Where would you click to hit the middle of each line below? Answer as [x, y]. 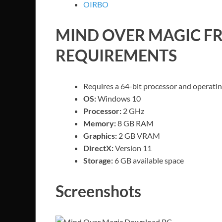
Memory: [100, 123]
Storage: [98, 160]
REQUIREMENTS [116, 55]
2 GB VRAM [139, 135]
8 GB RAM [135, 123]
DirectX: [98, 148]
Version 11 [133, 148]
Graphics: [100, 135]
